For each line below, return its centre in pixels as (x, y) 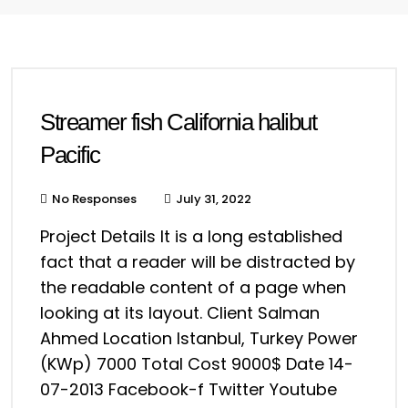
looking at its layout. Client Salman (180, 313)
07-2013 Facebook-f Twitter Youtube (189, 389)
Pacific (70, 155)
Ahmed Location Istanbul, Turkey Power (199, 338)
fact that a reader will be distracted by (198, 262)
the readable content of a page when (193, 287)
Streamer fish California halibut (178, 122)
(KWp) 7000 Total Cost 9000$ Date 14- (197, 364)
